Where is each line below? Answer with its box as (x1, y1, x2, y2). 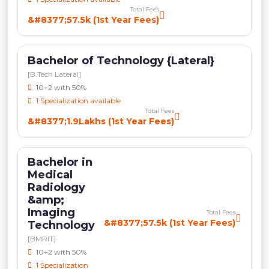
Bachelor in (28, 155, 92, 169)
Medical (28, 168, 73, 181)
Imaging (28, 205, 75, 219)
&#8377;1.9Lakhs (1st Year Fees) (28, 115, 174, 127)
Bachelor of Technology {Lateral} (28, 53, 214, 67)
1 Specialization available (34, 95, 121, 105)
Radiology (28, 180, 85, 194)
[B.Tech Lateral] (28, 69, 81, 79)
